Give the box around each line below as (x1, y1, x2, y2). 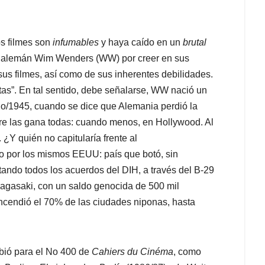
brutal (183, 37, 206, 48)
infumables (53, 37, 99, 48)
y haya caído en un (99, 37, 183, 48)
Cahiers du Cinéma (92, 247, 173, 257)
